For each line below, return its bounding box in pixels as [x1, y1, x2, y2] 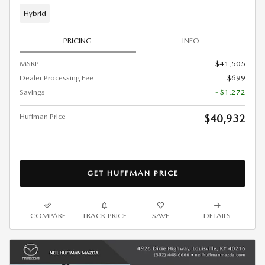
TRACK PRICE [82, 211, 127, 220]
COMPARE [30, 211, 66, 220]
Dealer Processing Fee [20, 73, 93, 82]
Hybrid [23, 8, 46, 18]
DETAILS [203, 211, 231, 220]
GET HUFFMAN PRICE [86, 169, 179, 178]
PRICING [63, 36, 92, 46]
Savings [20, 87, 45, 96]
